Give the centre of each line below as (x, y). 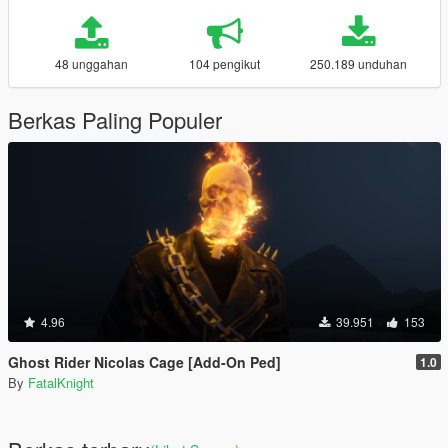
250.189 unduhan (359, 63)
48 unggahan (91, 63)
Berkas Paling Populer (115, 119)
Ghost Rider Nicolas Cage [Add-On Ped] (144, 361)
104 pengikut (225, 63)
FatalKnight (61, 382)
